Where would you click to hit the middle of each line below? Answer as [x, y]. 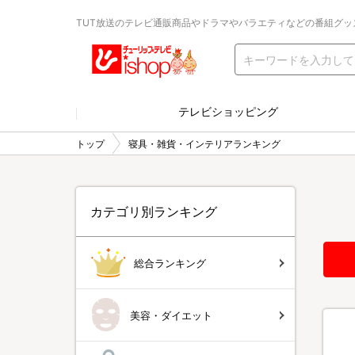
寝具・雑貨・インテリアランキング [204, 143]
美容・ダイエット [171, 315]
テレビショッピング [228, 111]
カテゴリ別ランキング [154, 212]
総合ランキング [170, 263]
